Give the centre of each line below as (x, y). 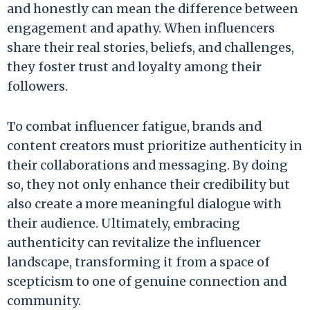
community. (44, 300)
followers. (37, 86)
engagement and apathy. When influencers (141, 28)
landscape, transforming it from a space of (138, 262)
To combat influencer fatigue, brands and (134, 126)
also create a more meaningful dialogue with (144, 203)
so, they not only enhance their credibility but (148, 184)
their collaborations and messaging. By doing (147, 165)
